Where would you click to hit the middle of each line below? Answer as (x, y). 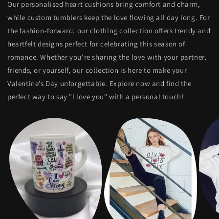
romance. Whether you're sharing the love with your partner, (107, 57)
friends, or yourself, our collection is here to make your (97, 70)
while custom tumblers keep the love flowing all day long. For (109, 18)
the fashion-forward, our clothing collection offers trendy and (109, 31)
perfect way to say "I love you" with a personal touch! (96, 97)
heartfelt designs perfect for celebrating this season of (96, 44)
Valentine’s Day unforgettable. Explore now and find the (100, 84)
